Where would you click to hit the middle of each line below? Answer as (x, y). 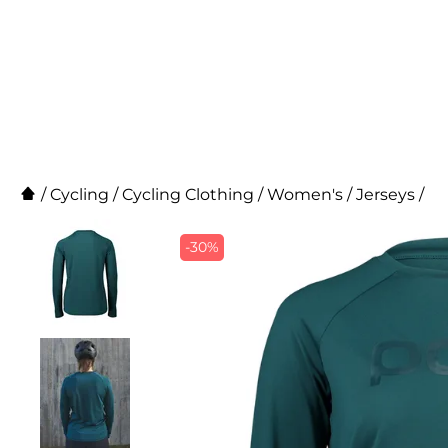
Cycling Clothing (188, 194)
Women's (305, 194)
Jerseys (385, 194)
